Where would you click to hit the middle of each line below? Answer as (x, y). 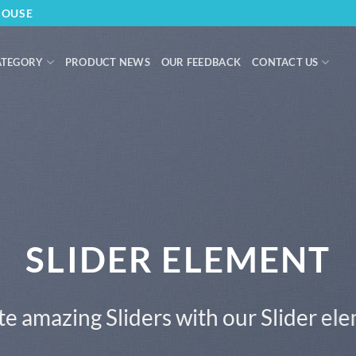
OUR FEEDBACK (201, 62)
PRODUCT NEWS (107, 62)
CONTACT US (285, 62)
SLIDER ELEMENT (178, 259)
